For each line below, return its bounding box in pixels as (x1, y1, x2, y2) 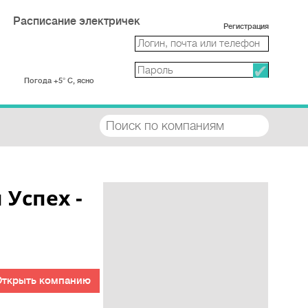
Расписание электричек (12, 15, 140, 28)
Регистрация (223, 22, 269, 31)
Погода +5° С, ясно (23, 76, 94, 85)
